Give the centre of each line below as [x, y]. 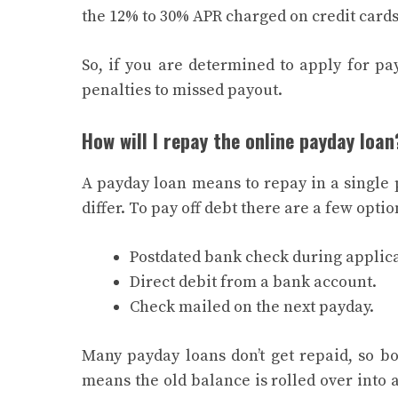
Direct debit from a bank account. [253, 282]
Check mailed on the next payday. [252, 306]
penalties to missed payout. [184, 90]
